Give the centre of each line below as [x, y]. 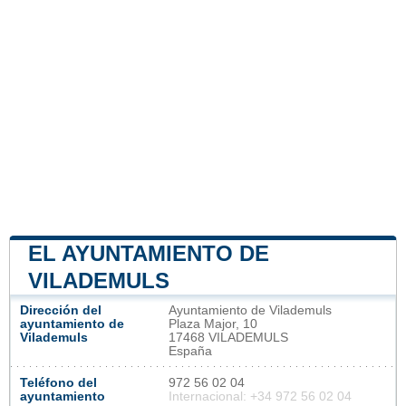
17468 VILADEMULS [228, 338]
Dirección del [61, 311]
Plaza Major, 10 [213, 324]
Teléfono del [58, 383]
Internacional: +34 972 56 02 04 [260, 397]
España [190, 352]
